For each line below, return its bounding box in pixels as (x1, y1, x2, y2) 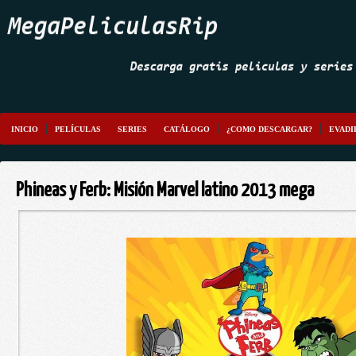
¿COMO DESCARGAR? (226, 125, 312, 133)
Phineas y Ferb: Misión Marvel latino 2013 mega (16, 181, 314, 200)
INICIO (11, 125, 38, 133)
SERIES (118, 125, 147, 133)
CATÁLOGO (164, 125, 210, 133)
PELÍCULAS (55, 125, 101, 133)
